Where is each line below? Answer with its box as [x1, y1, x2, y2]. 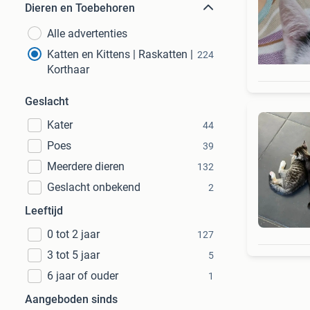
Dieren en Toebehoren [25, 1, 135, 15]
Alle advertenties [47, 27, 127, 40]
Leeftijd [25, 204, 63, 217]
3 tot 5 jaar [47, 248, 100, 262]
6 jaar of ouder [47, 269, 118, 282]
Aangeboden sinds [25, 293, 118, 306]
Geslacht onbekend [47, 181, 140, 194]
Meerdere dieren [47, 160, 125, 173]
